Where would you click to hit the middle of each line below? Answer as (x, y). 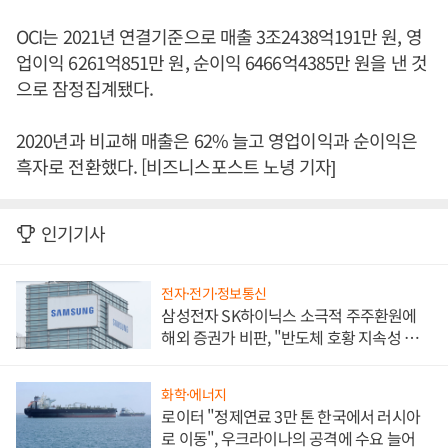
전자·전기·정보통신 (214, 293)
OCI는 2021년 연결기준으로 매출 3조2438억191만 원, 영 (219, 36)
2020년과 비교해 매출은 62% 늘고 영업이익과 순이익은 (217, 140)
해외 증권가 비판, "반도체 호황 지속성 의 (290, 337)
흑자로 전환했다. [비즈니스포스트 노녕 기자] (176, 166)
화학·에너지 (194, 393)
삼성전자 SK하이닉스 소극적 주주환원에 (289, 315)
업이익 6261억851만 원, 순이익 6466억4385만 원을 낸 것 (221, 62)
